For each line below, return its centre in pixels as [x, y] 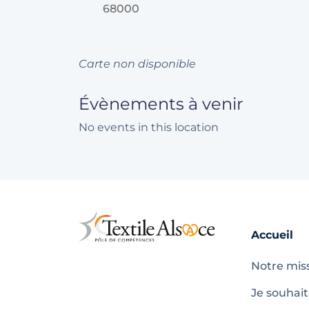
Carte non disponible [137, 64]
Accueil [272, 235]
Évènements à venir [161, 104]
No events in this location [149, 127]
